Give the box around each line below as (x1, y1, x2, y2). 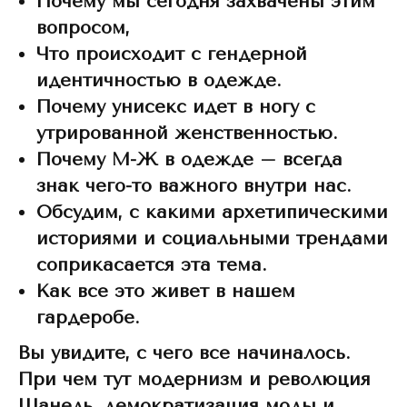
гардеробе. (36, 307, 140, 328)
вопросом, (36, 17, 130, 38)
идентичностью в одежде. (36, 70, 282, 91)
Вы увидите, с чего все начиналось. (18, 342, 351, 363)
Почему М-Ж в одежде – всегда (36, 149, 342, 170)
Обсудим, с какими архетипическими (36, 202, 388, 223)
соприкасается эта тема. (36, 254, 267, 275)
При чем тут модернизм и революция (18, 369, 371, 390)
